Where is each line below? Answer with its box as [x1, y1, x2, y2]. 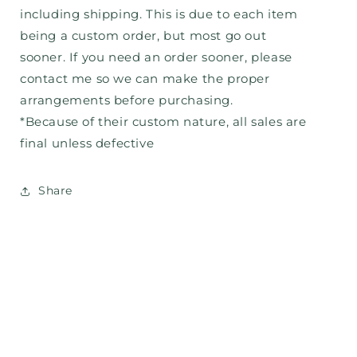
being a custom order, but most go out [20, 27, 270, 43]
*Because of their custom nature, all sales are [20, 113, 307, 129]
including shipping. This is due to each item [20, 6, 298, 22]
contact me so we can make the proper [20, 70, 270, 86]
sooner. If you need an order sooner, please [20, 49, 292, 65]
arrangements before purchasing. [20, 92, 233, 108]
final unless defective [20, 135, 155, 151]
